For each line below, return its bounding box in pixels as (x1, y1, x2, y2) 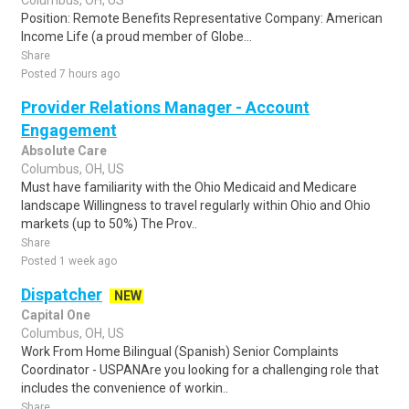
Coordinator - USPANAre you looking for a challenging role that (21, 362, 379, 377)
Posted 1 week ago (21, 255, 117, 267)
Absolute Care (21, 143, 107, 158)
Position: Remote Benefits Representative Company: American (21, 11, 383, 26)
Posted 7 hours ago (21, 68, 120, 80)
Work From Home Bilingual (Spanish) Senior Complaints (21, 344, 339, 359)
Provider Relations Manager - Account (21, 98, 309, 117)
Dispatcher (21, 285, 102, 304)
